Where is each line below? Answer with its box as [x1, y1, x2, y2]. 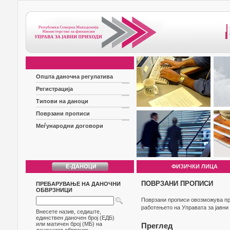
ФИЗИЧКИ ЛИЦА [171, 163, 218, 169]
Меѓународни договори [36, 123, 103, 129]
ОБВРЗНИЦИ [36, 187, 72, 193]
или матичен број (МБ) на [36, 221, 102, 227]
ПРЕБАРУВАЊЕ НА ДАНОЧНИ [36, 181, 121, 187]
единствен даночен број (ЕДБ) [36, 215, 114, 221]
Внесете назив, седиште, [36, 208, 101, 215]
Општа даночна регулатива [36, 73, 113, 80]
